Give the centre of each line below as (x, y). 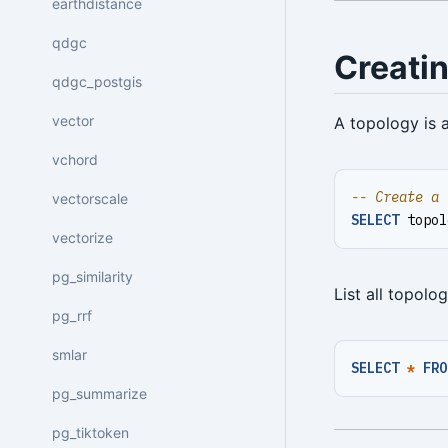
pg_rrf (72, 315)
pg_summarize (99, 393)
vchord (75, 159)
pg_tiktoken (90, 432)
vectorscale (90, 198)
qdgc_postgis (97, 81)
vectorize (82, 237)
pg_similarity (92, 276)
